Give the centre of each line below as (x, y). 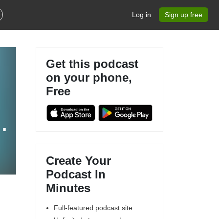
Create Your (78, 160)
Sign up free (184, 15)
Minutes (68, 188)
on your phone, (89, 77)
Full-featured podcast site (93, 208)
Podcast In (76, 174)
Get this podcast (92, 64)
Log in (142, 15)
